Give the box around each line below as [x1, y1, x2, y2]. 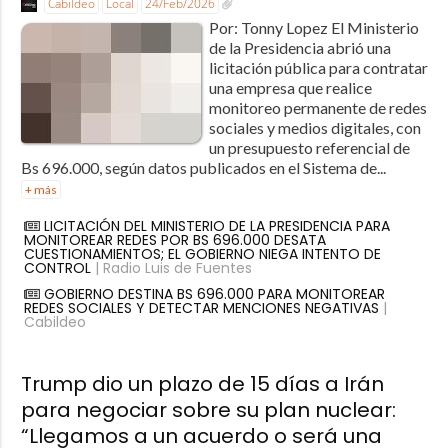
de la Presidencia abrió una [208, 38, 391, 58]
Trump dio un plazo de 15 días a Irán [20, 370, 384, 399]
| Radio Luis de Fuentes [90, 258, 252, 279]
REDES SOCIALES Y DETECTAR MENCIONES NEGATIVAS [23, 298, 379, 319]
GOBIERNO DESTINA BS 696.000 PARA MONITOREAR [43, 284, 385, 305]
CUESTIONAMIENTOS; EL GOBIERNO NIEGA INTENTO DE [23, 244, 381, 265]
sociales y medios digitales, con [208, 118, 421, 138]
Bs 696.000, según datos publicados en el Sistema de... [20, 158, 386, 178]
